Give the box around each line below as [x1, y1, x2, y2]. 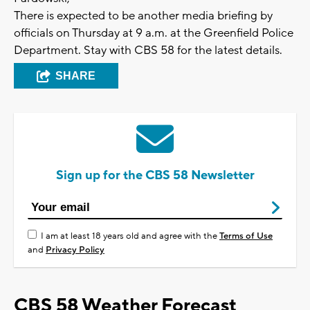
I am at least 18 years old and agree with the [41, 230, 219, 242]
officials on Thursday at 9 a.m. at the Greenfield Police [14, 26, 293, 42]
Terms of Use [219, 230, 273, 242]
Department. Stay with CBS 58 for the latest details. [14, 43, 282, 59]
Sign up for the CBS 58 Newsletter [55, 167, 255, 184]
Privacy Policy [46, 244, 104, 256]
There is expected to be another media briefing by [14, 8, 273, 24]
